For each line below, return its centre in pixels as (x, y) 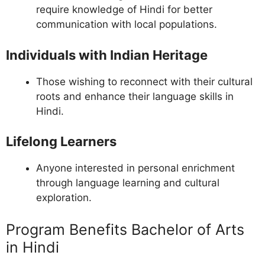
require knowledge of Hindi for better (124, 10)
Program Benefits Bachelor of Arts (125, 229)
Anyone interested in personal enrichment (135, 168)
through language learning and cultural (128, 183)
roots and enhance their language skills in (135, 96)
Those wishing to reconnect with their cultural (144, 81)
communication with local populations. (127, 25)
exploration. (64, 198)
